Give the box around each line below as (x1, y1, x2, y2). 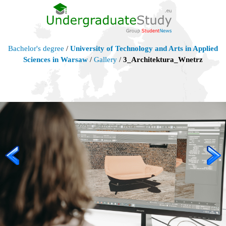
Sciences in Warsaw (23, 55, 88, 64)
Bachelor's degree (8, 44, 64, 52)
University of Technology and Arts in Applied (70, 44, 218, 52)
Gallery (94, 55, 117, 64)
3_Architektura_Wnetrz (123, 55, 203, 64)
